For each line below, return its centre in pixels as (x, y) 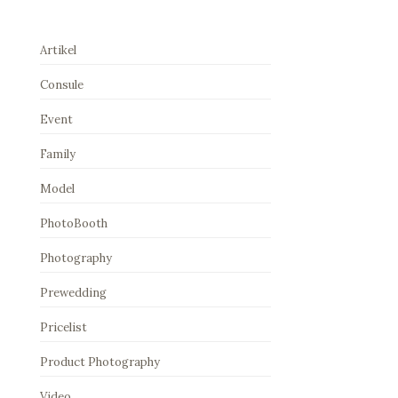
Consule (62, 84)
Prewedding (73, 292)
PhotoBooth (74, 223)
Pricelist (64, 327)
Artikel (58, 50)
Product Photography (100, 362)
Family (58, 154)
